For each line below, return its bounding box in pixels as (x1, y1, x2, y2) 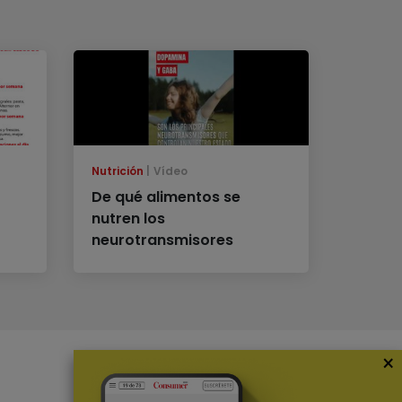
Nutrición (92, 163, 144, 179)
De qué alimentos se (92, 187, 241, 208)
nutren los (92, 208, 166, 230)
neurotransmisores (92, 230, 234, 251)
